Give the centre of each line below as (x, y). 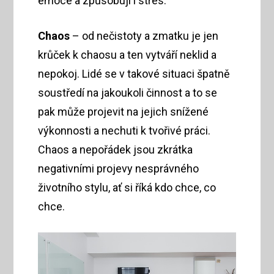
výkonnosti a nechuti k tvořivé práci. (124, 130)
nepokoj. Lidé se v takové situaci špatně (134, 73)
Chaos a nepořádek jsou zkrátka (116, 149)
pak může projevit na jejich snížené (124, 111)
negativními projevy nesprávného (119, 168)
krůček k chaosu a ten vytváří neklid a (128, 54)
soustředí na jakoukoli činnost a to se (128, 92)
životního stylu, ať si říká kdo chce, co (127, 187)
